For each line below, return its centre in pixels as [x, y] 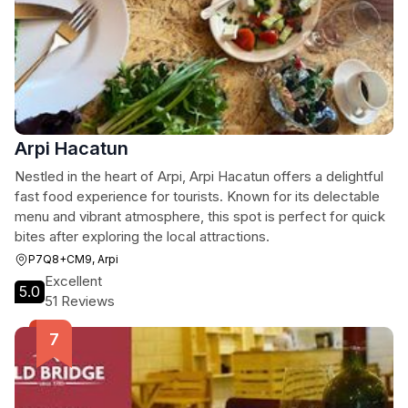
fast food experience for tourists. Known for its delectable [197, 196]
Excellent [73, 281]
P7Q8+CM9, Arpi [73, 259]
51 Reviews [80, 301]
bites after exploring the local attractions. [142, 236]
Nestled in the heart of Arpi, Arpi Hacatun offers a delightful [199, 176]
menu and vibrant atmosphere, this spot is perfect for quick [200, 216]
